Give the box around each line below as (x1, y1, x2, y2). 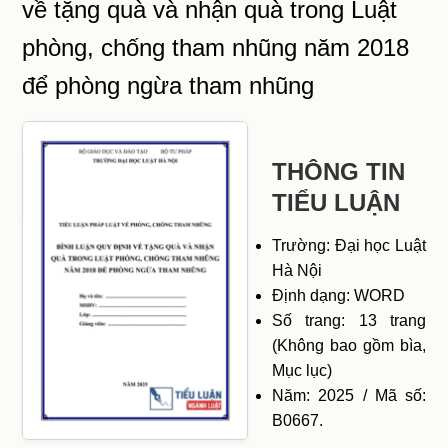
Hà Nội (272, 261, 323, 279)
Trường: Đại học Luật (272, 236, 426, 254)
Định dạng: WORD (272, 286, 406, 304)
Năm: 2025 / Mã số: (272, 386, 426, 404)
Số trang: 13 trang (272, 311, 426, 329)
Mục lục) (272, 361, 333, 379)
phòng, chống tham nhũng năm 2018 (22, 33, 410, 61)
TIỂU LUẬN (272, 188, 401, 216)
